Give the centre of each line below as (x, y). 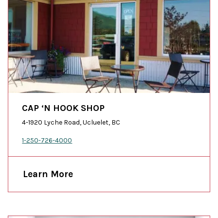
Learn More (48, 174)
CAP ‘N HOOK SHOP (64, 108)
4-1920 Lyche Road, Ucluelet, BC (71, 123)
